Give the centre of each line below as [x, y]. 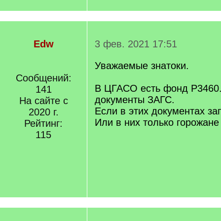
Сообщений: [43, 78]
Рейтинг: [43, 123]
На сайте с [43, 101]
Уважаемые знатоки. [142, 66]
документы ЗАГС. [135, 100]
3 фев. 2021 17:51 [136, 44]
